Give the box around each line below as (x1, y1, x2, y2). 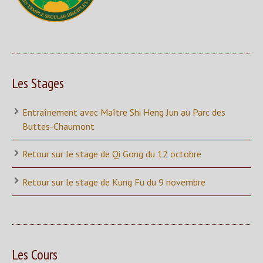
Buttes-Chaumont (22, 120, 95, 132)
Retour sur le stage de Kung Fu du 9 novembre (22, 176, 205, 188)
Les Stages (12, 73, 64, 92)
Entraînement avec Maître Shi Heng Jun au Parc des (22, 106, 225, 118)
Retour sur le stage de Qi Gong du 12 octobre (22, 148, 201, 160)
